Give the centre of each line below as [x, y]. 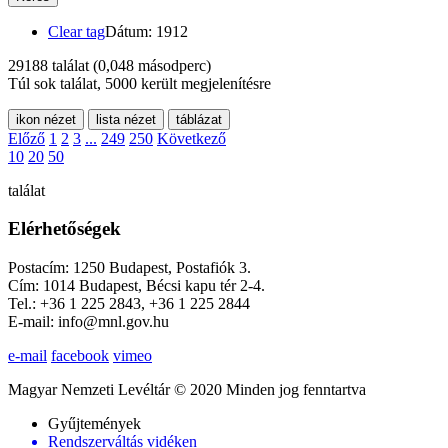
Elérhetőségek [64, 229]
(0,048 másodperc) [152, 65]
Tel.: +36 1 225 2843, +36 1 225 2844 [129, 304]
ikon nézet [46, 119]
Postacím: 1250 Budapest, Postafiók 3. [129, 268]
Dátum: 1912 [146, 31]
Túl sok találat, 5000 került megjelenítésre [139, 83]
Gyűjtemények [94, 424]
